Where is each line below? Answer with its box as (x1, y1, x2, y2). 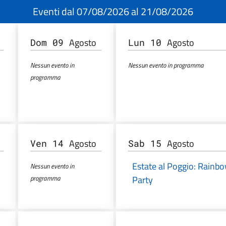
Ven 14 (30, 137, 70, 150)
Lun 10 (128, 36, 167, 49)
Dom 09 (30, 36, 70, 49)
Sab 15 (128, 137, 167, 150)
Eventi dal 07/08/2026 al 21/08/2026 (33, 4, 193, 20)
